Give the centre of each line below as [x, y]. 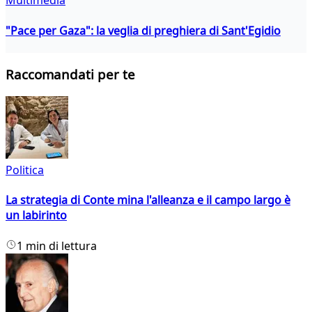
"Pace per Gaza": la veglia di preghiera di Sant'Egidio [143, 30]
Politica [25, 170]
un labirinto [36, 216]
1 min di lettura [57, 245]
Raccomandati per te [70, 75]
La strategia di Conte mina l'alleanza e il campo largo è [148, 200]
